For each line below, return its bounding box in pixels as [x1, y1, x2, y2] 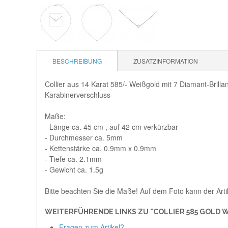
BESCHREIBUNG [52, 56, 102, 65]
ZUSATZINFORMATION [133, 56, 198, 65]
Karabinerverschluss [45, 90, 110, 100]
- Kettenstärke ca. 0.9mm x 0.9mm [45, 143, 156, 153]
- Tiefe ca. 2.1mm [45, 154, 102, 164]
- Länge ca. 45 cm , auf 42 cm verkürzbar [45, 122, 178, 132]
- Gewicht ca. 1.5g [45, 164, 103, 175]
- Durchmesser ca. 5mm [45, 132, 123, 142]
